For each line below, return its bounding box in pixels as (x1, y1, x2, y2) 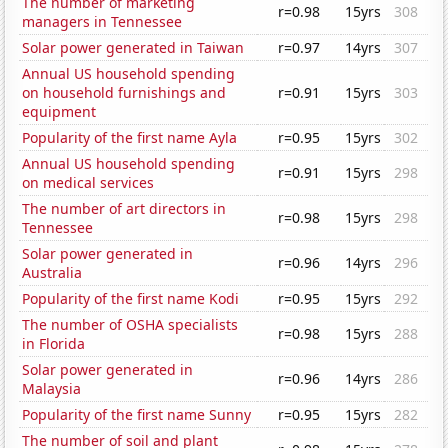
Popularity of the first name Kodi (22, 289, 240, 309)
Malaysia (22, 379, 82, 399)
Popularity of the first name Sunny (22, 405, 252, 425)
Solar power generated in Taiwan (22, 38, 245, 58)
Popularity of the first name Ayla (22, 128, 238, 148)
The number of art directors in (22, 199, 227, 219)
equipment (22, 102, 97, 122)
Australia (22, 263, 83, 283)
